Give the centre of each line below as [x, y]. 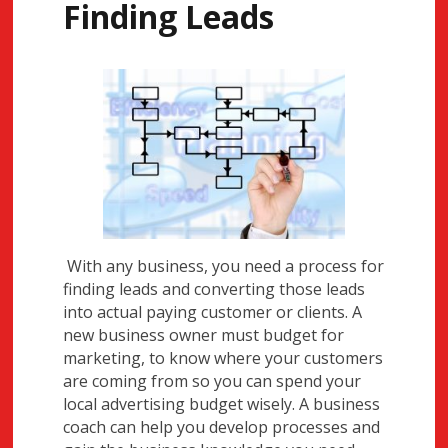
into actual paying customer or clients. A [213, 312]
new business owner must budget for [204, 335]
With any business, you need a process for [224, 266]
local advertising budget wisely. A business [222, 404]
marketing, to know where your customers [223, 358]
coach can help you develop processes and [222, 427]
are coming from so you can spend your [212, 381]
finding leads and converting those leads [214, 289]
